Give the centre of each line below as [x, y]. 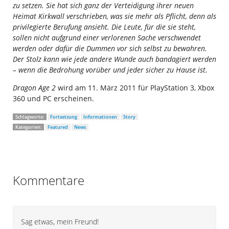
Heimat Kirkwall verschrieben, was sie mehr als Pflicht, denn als [114, 16]
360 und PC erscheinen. [53, 99]
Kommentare [49, 180]
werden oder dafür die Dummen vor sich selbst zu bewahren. [110, 49]
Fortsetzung [64, 117]
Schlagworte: [30, 117]
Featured [58, 127]
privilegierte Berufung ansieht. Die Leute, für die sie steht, [104, 27]
